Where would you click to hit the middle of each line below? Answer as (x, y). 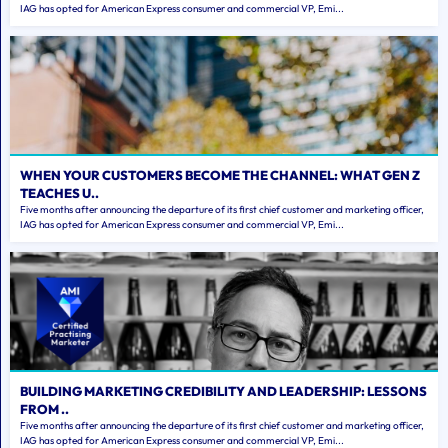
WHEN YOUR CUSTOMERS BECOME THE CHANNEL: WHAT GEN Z (220, 175)
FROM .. (44, 409)
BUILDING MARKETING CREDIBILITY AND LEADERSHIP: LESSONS (223, 391)
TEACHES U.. (59, 193)
